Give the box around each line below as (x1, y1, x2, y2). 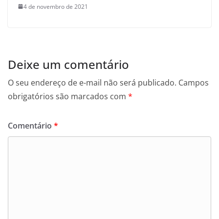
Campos (178, 77, 209, 88)
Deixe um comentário (8, 56, 129, 72)
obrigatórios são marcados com (8, 90, 128, 102)
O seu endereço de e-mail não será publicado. (8, 77, 176, 88)
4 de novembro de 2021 (23, 2, 88, 11)
